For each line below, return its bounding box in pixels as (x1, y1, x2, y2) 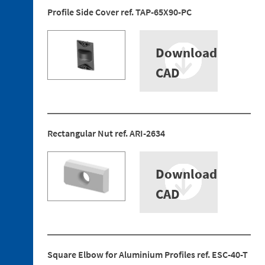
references (35, 91, 77, 103)
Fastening (35, 14, 74, 26)
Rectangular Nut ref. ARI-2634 (47, 127, 165, 139)
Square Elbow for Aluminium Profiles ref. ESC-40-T (47, 248, 248, 260)
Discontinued (23, 79, 77, 91)
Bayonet (35, 55, 68, 67)
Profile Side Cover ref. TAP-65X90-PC (47, 6, 192, 18)
